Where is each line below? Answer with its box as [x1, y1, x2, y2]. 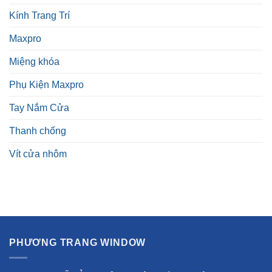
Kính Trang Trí [9, 10, 70, 21]
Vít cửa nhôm [9, 149, 67, 160]
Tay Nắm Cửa [9, 103, 69, 114]
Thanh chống [9, 126, 66, 137]
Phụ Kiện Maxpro [9, 80, 84, 90]
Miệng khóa [9, 56, 59, 67]
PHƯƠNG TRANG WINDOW [9, 237, 146, 248]
